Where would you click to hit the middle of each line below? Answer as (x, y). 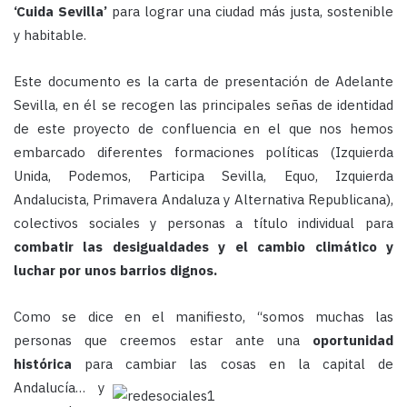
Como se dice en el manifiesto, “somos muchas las (203, 317)
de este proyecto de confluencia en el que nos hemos (203, 129)
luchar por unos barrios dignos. (115, 271)
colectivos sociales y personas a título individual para (203, 223)
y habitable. (50, 35)
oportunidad (353, 341)
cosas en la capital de (300, 364)
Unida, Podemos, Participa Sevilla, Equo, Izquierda (203, 176)
